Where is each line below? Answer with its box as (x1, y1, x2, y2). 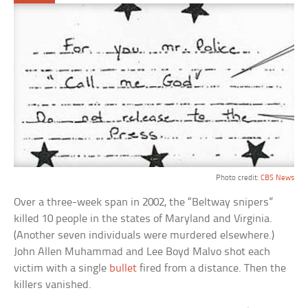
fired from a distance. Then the (137, 263, 287, 275)
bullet (109, 263, 137, 275)
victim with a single (14, 263, 110, 275)
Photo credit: (215, 174, 261, 183)
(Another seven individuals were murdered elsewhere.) (14, 230, 275, 242)
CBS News (260, 174, 294, 183)
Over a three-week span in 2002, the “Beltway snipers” (14, 197, 274, 209)
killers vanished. (14, 279, 92, 291)
